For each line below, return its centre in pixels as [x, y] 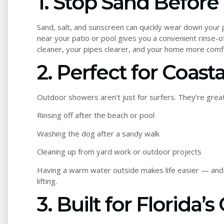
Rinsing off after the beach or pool [96, 115]
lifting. [47, 181]
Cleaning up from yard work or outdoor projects [119, 152]
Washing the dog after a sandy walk [98, 133]
